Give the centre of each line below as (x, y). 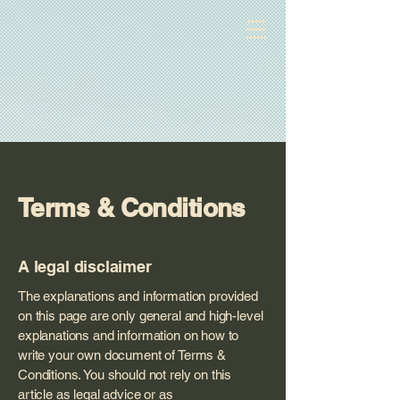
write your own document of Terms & (122, 355)
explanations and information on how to (129, 335)
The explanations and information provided (138, 296)
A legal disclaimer (85, 267)
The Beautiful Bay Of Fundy (107, 29)
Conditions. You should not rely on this (125, 375)
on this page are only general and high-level (141, 316)
